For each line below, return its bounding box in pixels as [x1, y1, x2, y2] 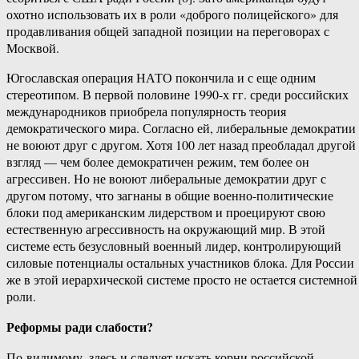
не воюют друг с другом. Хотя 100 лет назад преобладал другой [6, 136, 356, 154]
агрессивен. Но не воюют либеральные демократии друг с [6, 170, 326, 188]
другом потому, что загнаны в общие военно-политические [6, 187, 333, 204]
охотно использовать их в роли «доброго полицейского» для [6, 6, 338, 23]
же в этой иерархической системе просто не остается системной [6, 271, 357, 288]
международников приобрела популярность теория [6, 103, 286, 120]
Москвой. [6, 39, 59, 57]
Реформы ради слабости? [6, 317, 153, 337]
